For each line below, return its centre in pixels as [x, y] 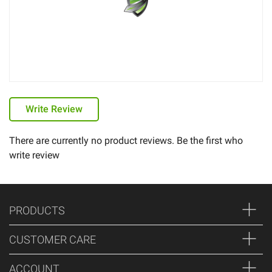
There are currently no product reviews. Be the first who [126, 141]
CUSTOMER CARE [53, 240]
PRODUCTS [37, 210]
